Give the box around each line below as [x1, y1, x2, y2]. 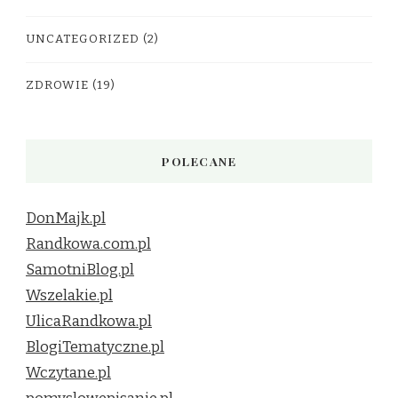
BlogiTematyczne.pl [26, 337, 164, 356]
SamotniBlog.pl [26, 259, 134, 279]
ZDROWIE [26, 77, 89, 92]
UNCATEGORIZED [26, 31, 139, 46]
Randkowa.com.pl [26, 234, 151, 253]
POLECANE [162, 153, 236, 169]
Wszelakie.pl [26, 285, 113, 305]
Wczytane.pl [26, 362, 111, 382]
